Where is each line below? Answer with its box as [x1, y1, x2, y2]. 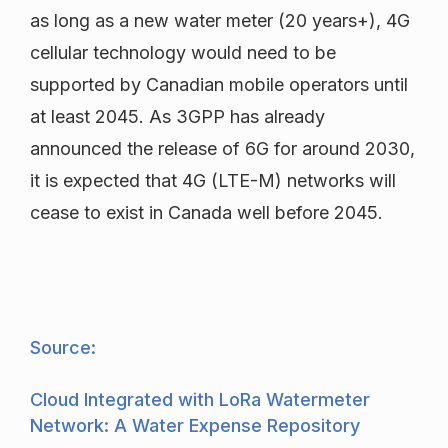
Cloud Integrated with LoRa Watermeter [30, 389, 370, 411]
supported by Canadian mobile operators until [30, 74, 408, 96]
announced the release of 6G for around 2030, [30, 138, 415, 160]
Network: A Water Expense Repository [30, 415, 360, 437]
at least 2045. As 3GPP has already [30, 106, 325, 128]
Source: [30, 337, 96, 359]
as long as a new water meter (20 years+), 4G [30, 10, 410, 32]
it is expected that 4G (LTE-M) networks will [30, 170, 396, 192]
